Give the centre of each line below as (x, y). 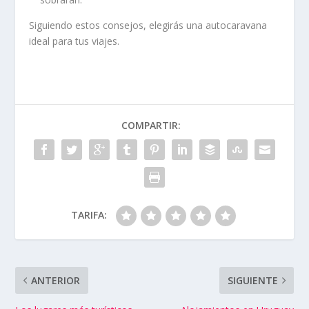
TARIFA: (89, 215)
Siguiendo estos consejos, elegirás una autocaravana (148, 26)
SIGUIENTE (252, 281)
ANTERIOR (56, 281)
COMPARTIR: (151, 126)
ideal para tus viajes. (74, 41)
